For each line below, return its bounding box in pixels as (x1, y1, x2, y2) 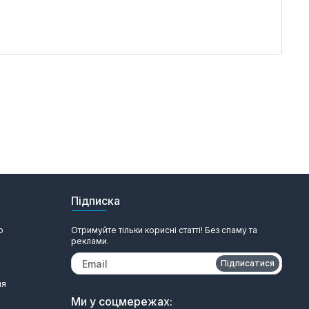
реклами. (71, 236, 109, 246)
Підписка (71, 194, 120, 208)
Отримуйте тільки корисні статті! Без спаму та (71, 225, 257, 235)
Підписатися (221, 258, 275, 268)
